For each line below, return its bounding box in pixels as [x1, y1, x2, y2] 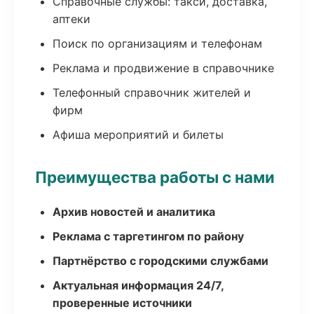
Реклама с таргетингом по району [53, 229, 244, 243]
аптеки [53, 12, 90, 26]
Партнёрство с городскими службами [53, 254, 268, 268]
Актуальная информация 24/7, [53, 278, 224, 292]
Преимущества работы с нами [35, 168, 275, 186]
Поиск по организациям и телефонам [53, 36, 262, 50]
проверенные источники [53, 296, 192, 310]
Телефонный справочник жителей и [53, 86, 251, 100]
